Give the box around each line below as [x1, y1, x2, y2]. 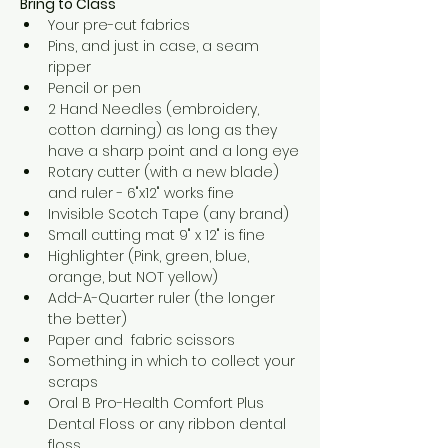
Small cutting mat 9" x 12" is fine [48, 224, 265, 245]
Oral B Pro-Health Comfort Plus [48, 392, 268, 413]
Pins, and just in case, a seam [48, 35, 263, 56]
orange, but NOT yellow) [48, 266, 218, 287]
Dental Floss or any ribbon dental [48, 413, 290, 434]
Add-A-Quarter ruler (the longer [48, 287, 279, 308]
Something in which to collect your [48, 350, 299, 371]
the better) [48, 308, 127, 329]
